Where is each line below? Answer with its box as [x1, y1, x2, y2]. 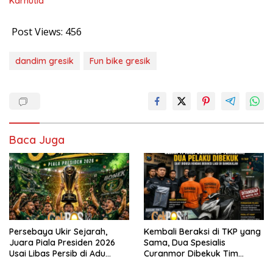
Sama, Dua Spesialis [144, 237, 225, 249]
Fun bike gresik [90, 55, 151, 66]
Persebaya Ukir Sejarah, [9, 226, 107, 238]
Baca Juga [9, 132, 65, 147]
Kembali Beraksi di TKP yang [144, 226, 261, 238]
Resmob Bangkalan [144, 259, 224, 271]
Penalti [9, 259, 36, 271]
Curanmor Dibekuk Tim [144, 248, 238, 260]
